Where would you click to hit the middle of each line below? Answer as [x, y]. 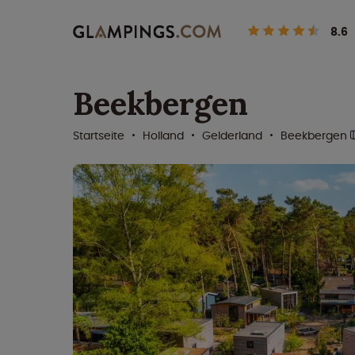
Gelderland [232, 136]
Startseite [99, 136]
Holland [163, 136]
